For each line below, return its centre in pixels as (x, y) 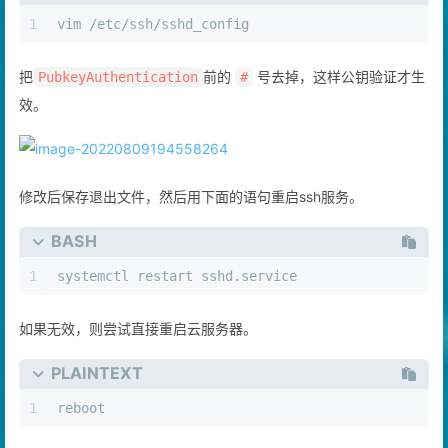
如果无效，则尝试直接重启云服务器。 (138, 349)
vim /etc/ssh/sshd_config (157, 44)
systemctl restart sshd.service (181, 296)
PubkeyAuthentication (118, 97)
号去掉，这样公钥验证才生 (339, 97)
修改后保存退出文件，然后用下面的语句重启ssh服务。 (191, 217)
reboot (81, 428)
